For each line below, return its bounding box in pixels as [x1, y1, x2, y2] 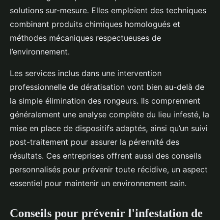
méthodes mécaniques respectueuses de [10, 33, 161, 43]
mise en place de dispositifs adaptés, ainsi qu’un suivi [10, 123, 208, 133]
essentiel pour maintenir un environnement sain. [10, 178, 187, 188]
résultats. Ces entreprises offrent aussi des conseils [10, 151, 201, 161]
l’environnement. [10, 47, 70, 56]
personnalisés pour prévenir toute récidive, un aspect [10, 165, 208, 174]
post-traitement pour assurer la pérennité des [10, 137, 179, 147]
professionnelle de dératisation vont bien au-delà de [10, 82, 204, 92]
